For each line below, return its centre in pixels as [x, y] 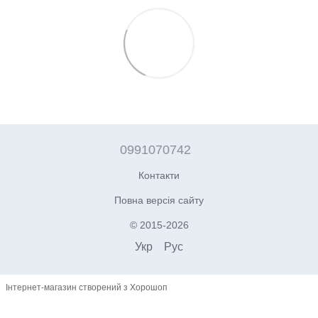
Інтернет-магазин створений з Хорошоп [87, 288]
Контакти [159, 175]
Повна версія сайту [159, 200]
